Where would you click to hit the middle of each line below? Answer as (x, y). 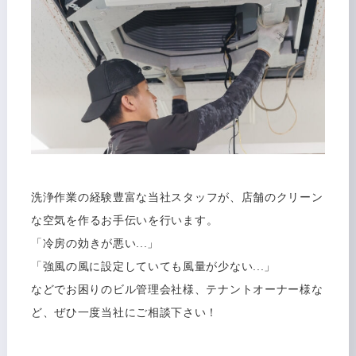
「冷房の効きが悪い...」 (95, 243)
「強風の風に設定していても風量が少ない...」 (153, 266)
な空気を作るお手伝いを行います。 (124, 220)
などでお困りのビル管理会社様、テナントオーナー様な (177, 289)
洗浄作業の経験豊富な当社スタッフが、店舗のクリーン (177, 197)
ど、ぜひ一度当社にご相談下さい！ (124, 312)
